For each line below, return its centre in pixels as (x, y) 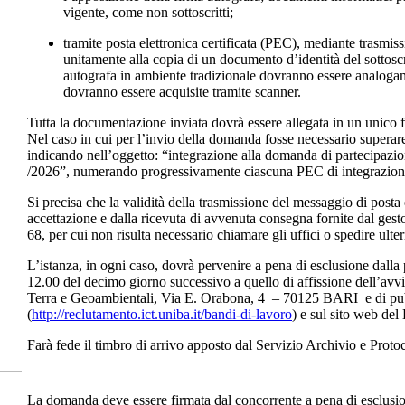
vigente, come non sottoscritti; (148, 12)
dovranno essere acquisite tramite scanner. (182, 91)
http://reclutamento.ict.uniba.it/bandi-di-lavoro (162, 314)
